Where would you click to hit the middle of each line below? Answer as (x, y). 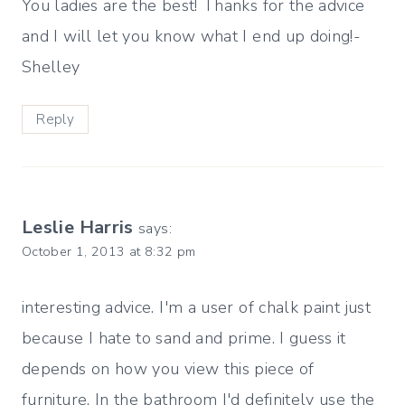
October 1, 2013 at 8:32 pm (109, 252)
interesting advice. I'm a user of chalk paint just (196, 307)
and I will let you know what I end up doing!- (192, 36)
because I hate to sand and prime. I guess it (184, 338)
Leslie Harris (78, 228)
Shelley (51, 66)
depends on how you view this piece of (168, 368)
